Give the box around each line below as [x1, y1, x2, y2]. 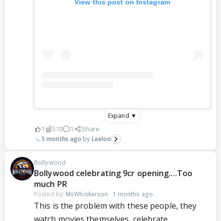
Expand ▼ [108, 111, 137, 120]
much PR [34, 179, 67, 190]
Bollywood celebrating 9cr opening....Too [34, 168, 193, 179]
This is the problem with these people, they [34, 200, 197, 212]
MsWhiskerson [66, 190, 109, 199]
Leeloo [91, 135, 111, 144]
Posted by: [34, 190, 66, 199]
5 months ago [41, 135, 82, 144]
